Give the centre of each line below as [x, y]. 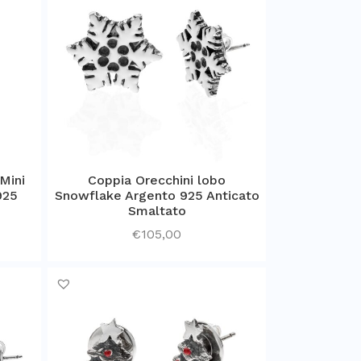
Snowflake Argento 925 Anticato [157, 196]
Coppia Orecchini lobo [157, 180]
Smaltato [157, 211]
